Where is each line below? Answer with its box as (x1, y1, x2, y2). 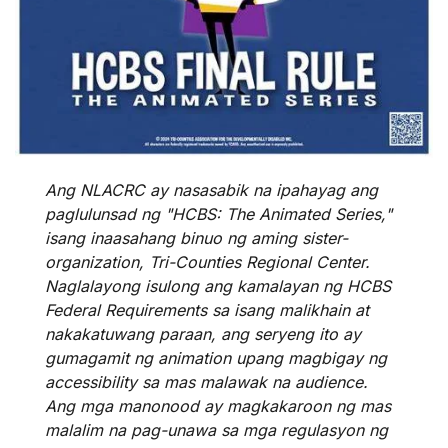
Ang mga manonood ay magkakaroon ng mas (45, 396, 391, 417)
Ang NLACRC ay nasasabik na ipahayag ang (45, 180, 378, 201)
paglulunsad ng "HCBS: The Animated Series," (45, 204, 392, 225)
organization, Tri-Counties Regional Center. (45, 252, 370, 273)
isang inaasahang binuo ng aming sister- (45, 228, 348, 249)
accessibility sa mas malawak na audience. (45, 372, 368, 393)
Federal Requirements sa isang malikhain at (45, 300, 369, 321)
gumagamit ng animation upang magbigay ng (45, 348, 387, 369)
